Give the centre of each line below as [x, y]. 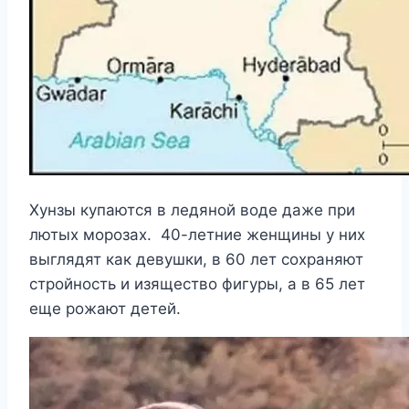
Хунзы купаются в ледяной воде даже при [192, 210]
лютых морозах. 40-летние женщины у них [197, 235]
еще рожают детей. [105, 309]
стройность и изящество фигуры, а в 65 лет [197, 284]
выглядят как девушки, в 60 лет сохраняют [196, 260]
